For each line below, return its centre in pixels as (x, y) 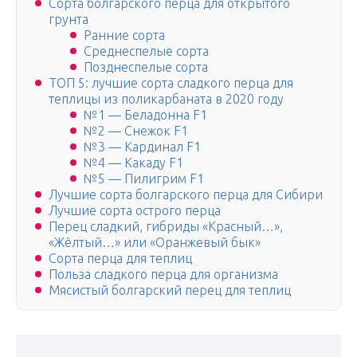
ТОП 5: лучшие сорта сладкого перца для (171, 83)
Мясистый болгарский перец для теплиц (170, 290)
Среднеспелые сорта (146, 51)
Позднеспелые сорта (146, 67)
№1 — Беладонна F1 (145, 115)
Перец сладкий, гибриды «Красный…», (166, 227)
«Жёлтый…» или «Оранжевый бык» (155, 243)
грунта (69, 20)
